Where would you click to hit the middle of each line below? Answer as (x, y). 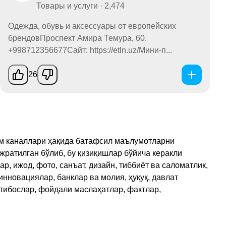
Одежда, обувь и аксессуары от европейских (92, 26)
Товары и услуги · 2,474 (80, 6)
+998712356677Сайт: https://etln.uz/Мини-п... (90, 50)
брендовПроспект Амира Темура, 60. (77, 38)
